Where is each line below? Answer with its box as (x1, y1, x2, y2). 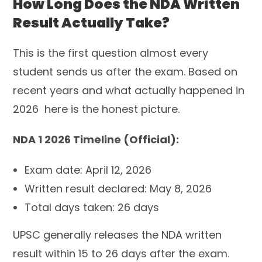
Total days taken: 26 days (25, 200, 160, 215)
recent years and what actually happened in (13, 83, 245, 98)
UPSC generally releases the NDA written (13, 227, 222, 242)
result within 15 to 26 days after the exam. (13, 246, 230, 261)
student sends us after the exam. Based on (13, 64, 238, 79)
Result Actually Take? (13, 13, 170, 32)
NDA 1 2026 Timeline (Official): (13, 132, 180, 147)
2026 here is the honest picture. (13, 102, 180, 116)
